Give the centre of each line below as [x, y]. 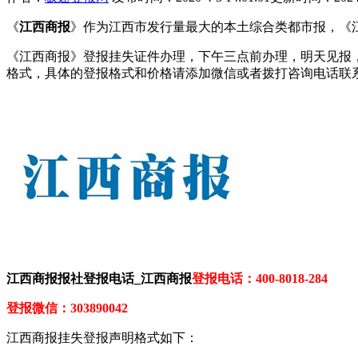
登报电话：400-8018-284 [260, 278]
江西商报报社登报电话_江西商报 [99, 278]
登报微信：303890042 [67, 308]
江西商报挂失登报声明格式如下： [102, 337]
